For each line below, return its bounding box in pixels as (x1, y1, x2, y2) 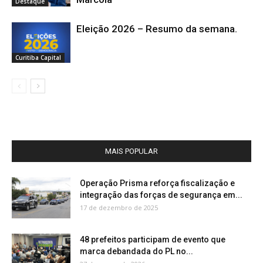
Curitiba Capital (15, 53, 61, 62)
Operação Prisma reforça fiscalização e (80, 178, 235, 188)
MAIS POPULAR (105, 146, 158, 156)
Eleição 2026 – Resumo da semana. (76, 22, 237, 35)
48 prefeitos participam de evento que (80, 234, 225, 244)
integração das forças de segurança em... (80, 190, 242, 200)
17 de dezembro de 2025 (80, 203, 158, 212)
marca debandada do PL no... (80, 246, 193, 256)
